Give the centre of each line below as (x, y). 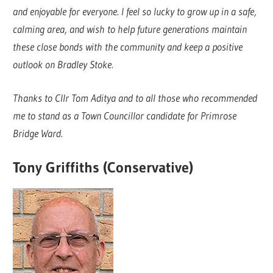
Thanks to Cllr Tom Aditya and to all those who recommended (135, 97)
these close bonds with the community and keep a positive (128, 47)
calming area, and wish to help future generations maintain (130, 29)
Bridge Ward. (38, 133)
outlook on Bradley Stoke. (63, 65)
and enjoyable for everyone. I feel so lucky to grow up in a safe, (135, 12)
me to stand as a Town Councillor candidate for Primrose (125, 115)
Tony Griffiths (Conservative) (103, 168)
